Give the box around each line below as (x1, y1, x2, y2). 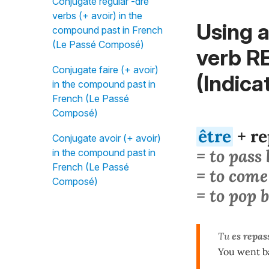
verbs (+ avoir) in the (52, 10, 142, 22)
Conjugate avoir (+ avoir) (52, 132, 161, 144)
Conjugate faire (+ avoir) (52, 64, 159, 76)
